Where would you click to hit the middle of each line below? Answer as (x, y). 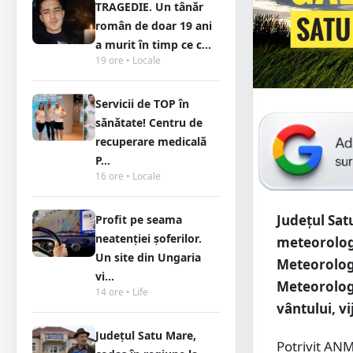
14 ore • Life (122, 292)
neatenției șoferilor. (149, 238)
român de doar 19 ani (154, 26)
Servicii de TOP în (142, 104)
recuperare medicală (151, 141)
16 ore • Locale (128, 176)
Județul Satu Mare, (146, 335)
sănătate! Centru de (149, 123)
